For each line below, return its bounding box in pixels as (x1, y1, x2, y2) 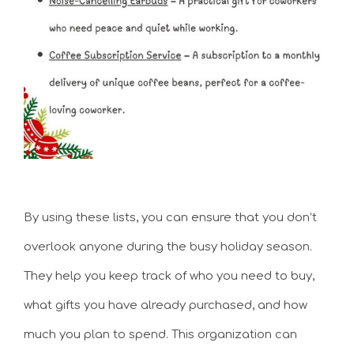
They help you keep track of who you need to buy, (24, 269, 314, 283)
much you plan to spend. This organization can (24, 327, 297, 341)
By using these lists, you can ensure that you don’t (24, 210, 317, 224)
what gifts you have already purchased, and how (24, 298, 307, 312)
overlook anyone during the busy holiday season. (24, 239, 312, 254)
